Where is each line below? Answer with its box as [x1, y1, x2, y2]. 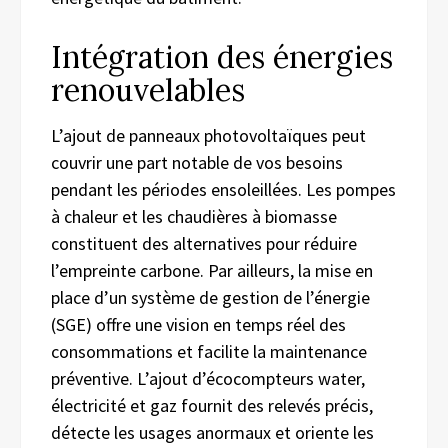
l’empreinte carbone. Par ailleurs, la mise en [51, 258, 373, 282]
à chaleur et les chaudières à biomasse [51, 204, 337, 228]
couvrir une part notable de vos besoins [51, 150, 343, 174]
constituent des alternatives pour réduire [51, 231, 357, 255]
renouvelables [51, 70, 245, 109]
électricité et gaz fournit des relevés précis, [51, 393, 373, 417]
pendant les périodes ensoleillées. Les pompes [51, 177, 396, 201]
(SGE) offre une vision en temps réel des [51, 312, 346, 336]
